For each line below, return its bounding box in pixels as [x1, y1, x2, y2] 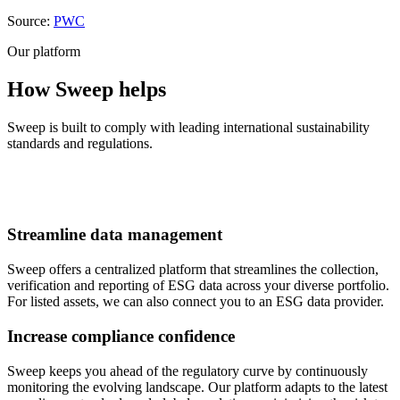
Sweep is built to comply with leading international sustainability [7, 119, 370, 135]
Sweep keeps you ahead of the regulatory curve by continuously [7, 362, 368, 379]
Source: [7, 12, 54, 29]
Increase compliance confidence [7, 326, 235, 346]
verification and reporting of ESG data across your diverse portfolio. [7, 278, 389, 294]
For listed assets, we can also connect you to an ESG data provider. [7, 294, 384, 310]
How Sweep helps [7, 77, 166, 101]
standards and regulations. [7, 135, 153, 151]
